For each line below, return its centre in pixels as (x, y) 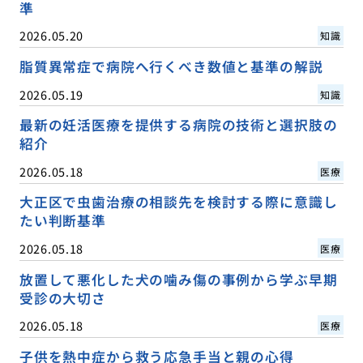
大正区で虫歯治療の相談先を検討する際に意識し (178, 202)
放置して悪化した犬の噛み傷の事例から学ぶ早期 (178, 279)
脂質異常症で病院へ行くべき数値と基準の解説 (171, 67)
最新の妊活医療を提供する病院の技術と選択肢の (178, 125)
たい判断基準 (62, 221)
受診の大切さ (62, 298)
